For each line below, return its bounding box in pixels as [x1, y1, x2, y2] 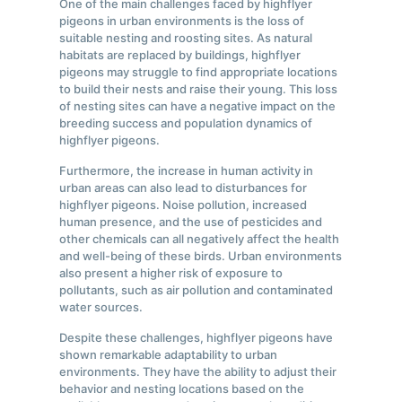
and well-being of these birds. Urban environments [59, 249, 343, 264]
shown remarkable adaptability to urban [59, 347, 278, 363]
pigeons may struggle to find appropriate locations [59, 65, 338, 80]
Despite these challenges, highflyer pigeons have [59, 330, 334, 345]
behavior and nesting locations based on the [59, 381, 305, 397]
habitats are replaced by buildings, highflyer [59, 48, 301, 63]
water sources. [59, 300, 144, 315]
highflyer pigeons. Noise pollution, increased [59, 197, 308, 213]
